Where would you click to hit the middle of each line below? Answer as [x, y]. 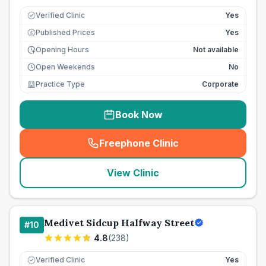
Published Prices [65, 32]
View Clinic [133, 173]
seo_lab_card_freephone [195, 149]
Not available [216, 50]
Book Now [139, 115]
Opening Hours [62, 50]
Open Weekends [65, 67]
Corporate [220, 84]
